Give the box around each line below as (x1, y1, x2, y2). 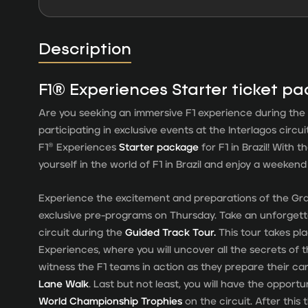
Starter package (119, 142, 199, 153)
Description (38, 38, 131, 58)
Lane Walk (38, 278, 89, 289)
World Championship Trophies (38, 296, 182, 307)
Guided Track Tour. (125, 227, 216, 238)
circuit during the (38, 227, 125, 238)
